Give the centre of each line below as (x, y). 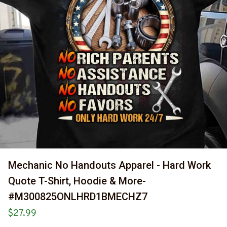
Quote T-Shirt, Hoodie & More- (77, 181)
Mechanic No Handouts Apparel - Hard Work (109, 165)
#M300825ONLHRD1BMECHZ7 (78, 197)
